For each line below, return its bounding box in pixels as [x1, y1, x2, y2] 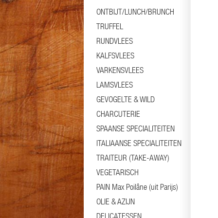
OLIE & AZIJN [96, 197, 135, 206]
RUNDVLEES [96, 36, 133, 46]
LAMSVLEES [96, 80, 133, 90]
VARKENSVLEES [96, 65, 144, 75]
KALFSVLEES [96, 51, 134, 60]
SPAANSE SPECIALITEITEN [96, 124, 175, 133]
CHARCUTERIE [96, 109, 140, 119]
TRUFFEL [96, 21, 123, 31]
